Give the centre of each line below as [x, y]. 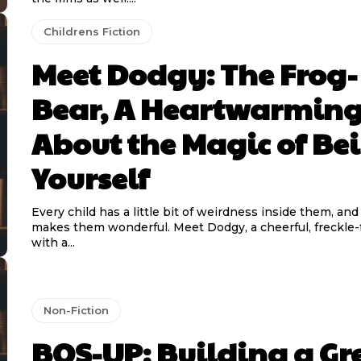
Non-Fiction [76, 310]
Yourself [90, 177]
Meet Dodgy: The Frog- [194, 73]
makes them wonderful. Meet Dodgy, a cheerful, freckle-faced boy [102, 227]
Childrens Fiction [91, 31]
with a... [53, 242]
